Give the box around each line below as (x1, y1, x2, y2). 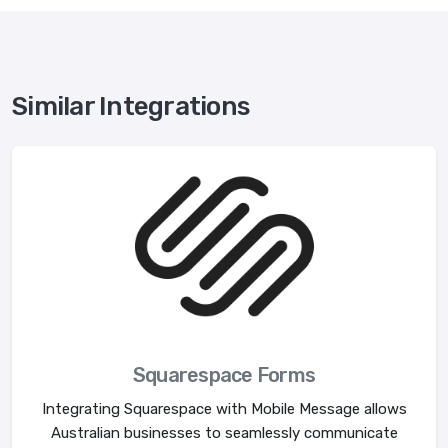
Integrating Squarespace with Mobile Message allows (41, 400, 407, 419)
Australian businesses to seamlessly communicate (50, 424, 398, 443)
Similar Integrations (12, 91, 249, 123)
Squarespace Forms (132, 363, 316, 388)
